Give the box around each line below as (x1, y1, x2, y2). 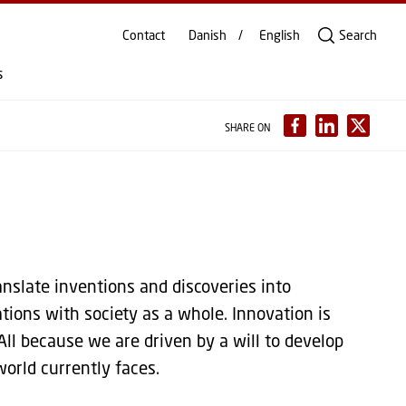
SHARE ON (224, 121, 270, 133)
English (259, 27, 300, 43)
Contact (122, 27, 165, 43)
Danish (188, 27, 227, 43)
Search (339, 27, 377, 43)
